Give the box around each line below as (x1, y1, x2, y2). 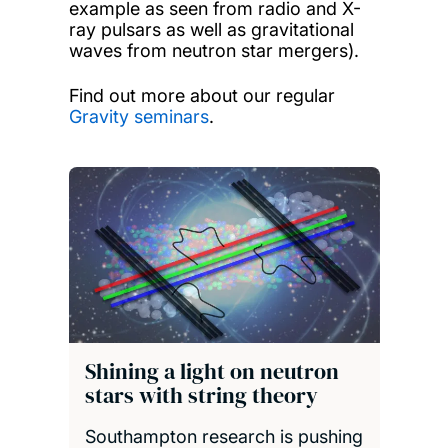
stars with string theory (84, 380, 318, 411)
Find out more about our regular (68, 85, 335, 107)
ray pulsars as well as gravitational (68, 19, 354, 41)
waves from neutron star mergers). (68, 40, 359, 62)
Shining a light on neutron (84, 356, 339, 387)
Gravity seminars (68, 106, 209, 128)
